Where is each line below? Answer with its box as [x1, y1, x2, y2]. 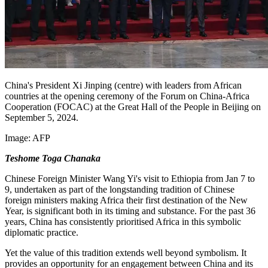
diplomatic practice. [5, 227, 78, 238]
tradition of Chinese [158, 184, 234, 195]
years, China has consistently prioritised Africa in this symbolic [5, 217, 241, 227]
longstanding [109, 184, 158, 195]
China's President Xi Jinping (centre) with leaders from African [5, 80, 242, 91]
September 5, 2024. [5, 112, 78, 123]
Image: [5, 133, 32, 144]
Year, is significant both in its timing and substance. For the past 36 [5, 206, 255, 217]
